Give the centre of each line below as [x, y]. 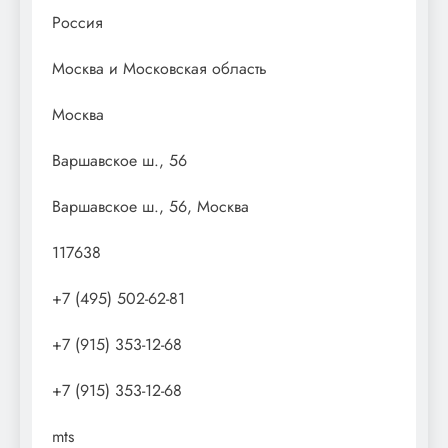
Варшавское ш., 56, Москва [150, 206]
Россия [77, 22]
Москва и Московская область [159, 68]
